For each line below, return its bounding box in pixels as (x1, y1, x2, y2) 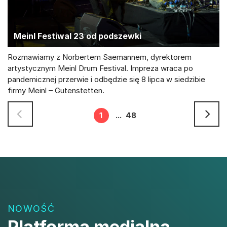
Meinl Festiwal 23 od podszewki (14, 30, 141, 41)
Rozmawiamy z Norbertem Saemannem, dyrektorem (8, 52, 192, 62)
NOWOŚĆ (8, 203, 55, 214)
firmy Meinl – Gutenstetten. (8, 85, 104, 95)
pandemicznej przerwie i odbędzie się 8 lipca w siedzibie (8, 74, 205, 84)
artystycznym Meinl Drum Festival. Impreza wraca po (8, 63, 193, 73)
